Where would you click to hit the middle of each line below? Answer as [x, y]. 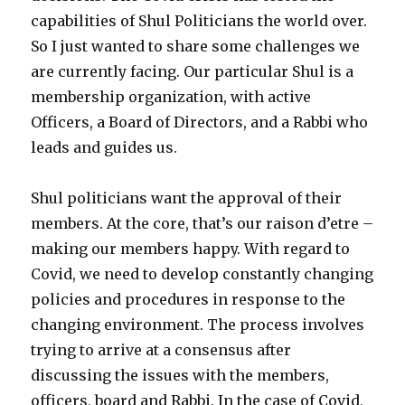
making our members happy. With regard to [191, 249]
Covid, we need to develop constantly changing [202, 274]
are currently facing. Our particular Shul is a [193, 72]
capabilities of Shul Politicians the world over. [199, 21]
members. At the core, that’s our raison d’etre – [202, 224]
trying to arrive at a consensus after [161, 350]
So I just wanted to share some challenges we [196, 47]
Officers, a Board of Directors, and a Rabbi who [200, 122]
